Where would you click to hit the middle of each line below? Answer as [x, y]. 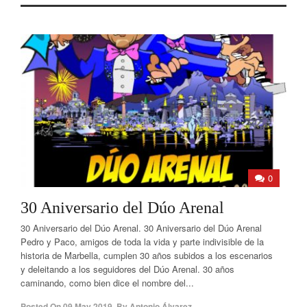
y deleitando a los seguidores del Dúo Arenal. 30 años [127, 269]
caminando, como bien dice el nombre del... [107, 283]
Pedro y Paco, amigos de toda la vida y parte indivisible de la [142, 242]
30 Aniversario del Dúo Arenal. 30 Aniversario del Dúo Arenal [141, 228]
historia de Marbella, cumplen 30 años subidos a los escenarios [147, 255]
